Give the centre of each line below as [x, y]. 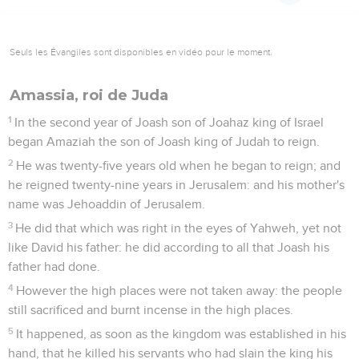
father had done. [54, 266]
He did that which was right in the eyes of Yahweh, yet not [179, 228]
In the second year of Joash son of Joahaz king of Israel [169, 122]
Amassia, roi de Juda [89, 95]
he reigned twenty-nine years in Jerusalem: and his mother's [176, 185]
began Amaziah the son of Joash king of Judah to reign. [164, 141]
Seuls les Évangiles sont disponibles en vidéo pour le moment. [141, 52]
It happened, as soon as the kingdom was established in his [182, 334]
